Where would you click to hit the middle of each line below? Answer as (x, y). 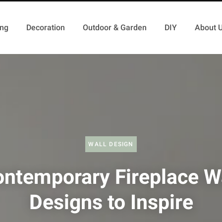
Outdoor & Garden (115, 28)
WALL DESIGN (111, 144)
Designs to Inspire (111, 202)
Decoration (46, 28)
